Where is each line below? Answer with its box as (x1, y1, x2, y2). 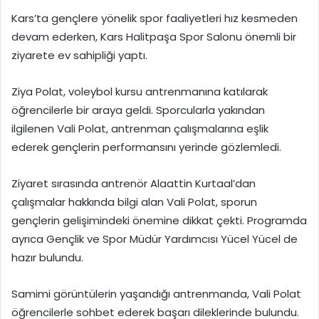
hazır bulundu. (11, 250, 83, 266)
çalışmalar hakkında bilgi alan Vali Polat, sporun (11, 194, 257, 210)
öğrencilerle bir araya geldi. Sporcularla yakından (11, 103, 265, 118)
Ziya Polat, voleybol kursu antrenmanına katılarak (11, 84, 268, 100)
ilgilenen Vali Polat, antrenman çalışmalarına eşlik (11, 121, 268, 137)
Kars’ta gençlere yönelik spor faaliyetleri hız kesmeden (11, 11, 298, 26)
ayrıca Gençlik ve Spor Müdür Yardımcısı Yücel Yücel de (11, 231, 298, 247)
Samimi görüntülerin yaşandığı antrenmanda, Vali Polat (11, 286, 301, 302)
